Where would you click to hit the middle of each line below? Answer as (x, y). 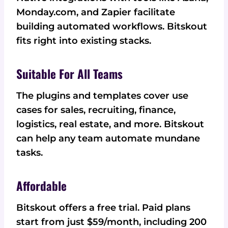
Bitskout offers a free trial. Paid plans (103, 207)
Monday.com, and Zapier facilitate (96, 12)
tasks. (30, 152)
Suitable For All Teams (69, 74)
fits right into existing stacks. (84, 40)
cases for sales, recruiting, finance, (96, 110)
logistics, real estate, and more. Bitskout (110, 124)
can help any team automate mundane (108, 138)
